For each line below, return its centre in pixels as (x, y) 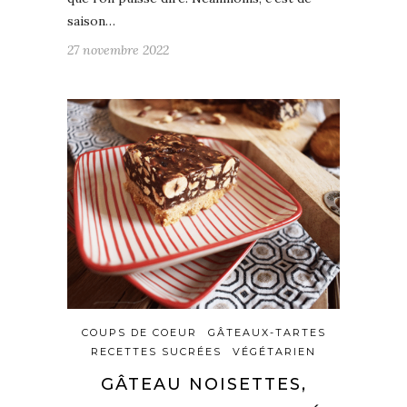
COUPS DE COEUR (139, 332)
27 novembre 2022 (118, 50)
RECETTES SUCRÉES (156, 351)
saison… (91, 20)
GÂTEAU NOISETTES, (203, 384)
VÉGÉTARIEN (274, 351)
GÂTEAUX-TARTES (267, 332)
